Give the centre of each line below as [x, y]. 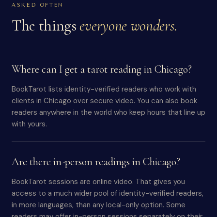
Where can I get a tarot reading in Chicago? [102, 69]
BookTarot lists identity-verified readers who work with [104, 89]
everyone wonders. [129, 25]
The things [46, 25]
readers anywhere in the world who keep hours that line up [108, 112]
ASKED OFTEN [38, 5]
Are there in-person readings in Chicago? [96, 162]
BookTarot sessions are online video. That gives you [98, 182]
